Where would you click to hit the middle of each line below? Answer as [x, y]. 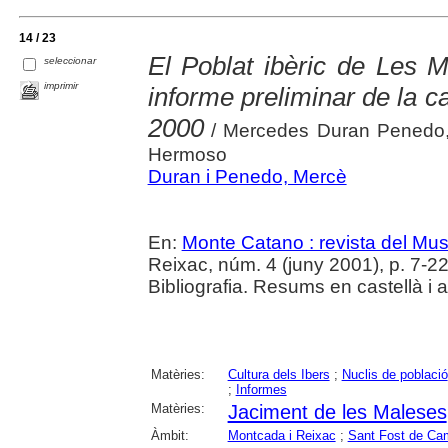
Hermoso [187, 154]
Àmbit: [169, 435]
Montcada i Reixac [281, 435]
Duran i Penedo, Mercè [247, 176]
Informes [261, 389]
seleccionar [70, 61]
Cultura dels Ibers [278, 374]
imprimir [61, 86]
